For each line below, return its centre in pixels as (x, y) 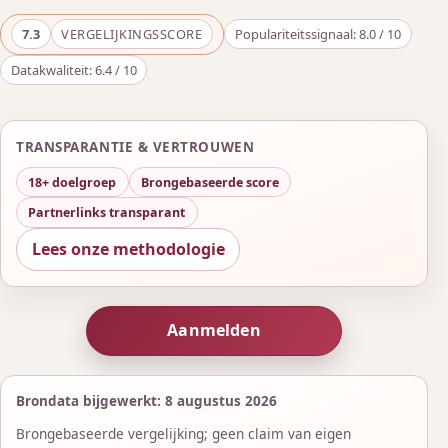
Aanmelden (214, 330)
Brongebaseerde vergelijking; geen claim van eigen (184, 434)
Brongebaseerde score (209, 182)
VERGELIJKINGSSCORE (132, 34)
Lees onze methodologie (128, 248)
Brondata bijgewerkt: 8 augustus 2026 (147, 401)
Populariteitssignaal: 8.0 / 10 (317, 34)
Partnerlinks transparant (107, 213)
